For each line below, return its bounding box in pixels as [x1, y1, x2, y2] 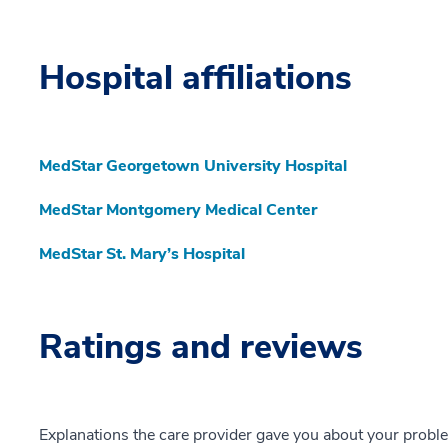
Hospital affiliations [39, 55, 352, 102]
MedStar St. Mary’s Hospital [39, 243, 245, 266]
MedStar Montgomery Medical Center [39, 199, 317, 222]
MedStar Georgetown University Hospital [39, 155, 347, 178]
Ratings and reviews [39, 324, 363, 371]
